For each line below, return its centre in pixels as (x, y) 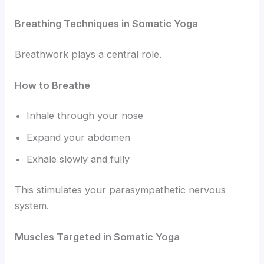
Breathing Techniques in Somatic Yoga (107, 23)
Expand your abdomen (79, 138)
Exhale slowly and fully (78, 159)
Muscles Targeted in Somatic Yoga (98, 237)
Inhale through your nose (85, 116)
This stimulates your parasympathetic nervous (121, 189)
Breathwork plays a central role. (88, 54)
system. (32, 205)
